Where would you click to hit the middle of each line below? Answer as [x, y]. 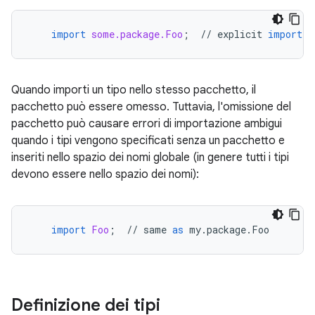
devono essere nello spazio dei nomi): [105, 174]
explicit [240, 34]
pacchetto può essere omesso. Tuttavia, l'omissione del [151, 107]
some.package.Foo [137, 34]
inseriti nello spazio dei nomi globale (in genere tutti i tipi [150, 157]
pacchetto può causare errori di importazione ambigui [147, 124]
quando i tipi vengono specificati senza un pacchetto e [148, 141]
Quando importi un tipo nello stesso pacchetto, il [134, 90]
